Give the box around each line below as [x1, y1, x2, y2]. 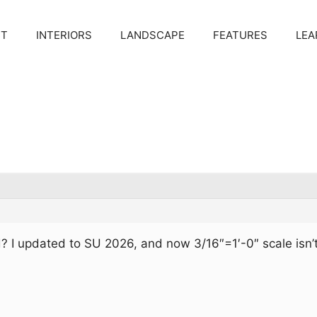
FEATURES [213, 28, 267, 42]
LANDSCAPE [120, 28, 185, 42]
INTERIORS [36, 28, 92, 42]
